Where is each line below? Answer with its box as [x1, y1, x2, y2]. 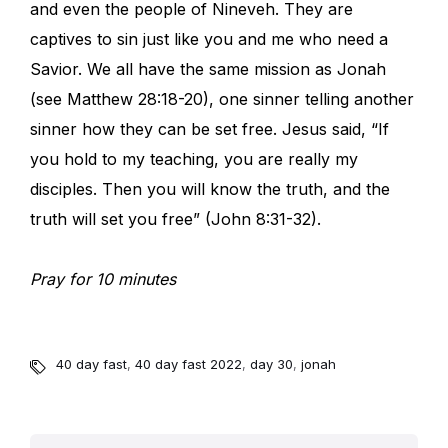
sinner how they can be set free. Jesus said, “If [30, 119, 389, 140]
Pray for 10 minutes [30, 269, 176, 290]
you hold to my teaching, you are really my [30, 149, 358, 170]
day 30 [250, 356, 293, 373]
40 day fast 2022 [135, 356, 242, 373]
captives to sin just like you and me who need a [30, 29, 388, 50]
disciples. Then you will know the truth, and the [30, 179, 390, 200]
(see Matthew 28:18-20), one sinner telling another [30, 89, 414, 110]
